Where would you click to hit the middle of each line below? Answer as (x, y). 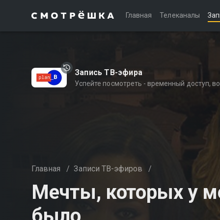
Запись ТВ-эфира (109, 72)
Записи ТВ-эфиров (108, 169)
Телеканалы (180, 15)
